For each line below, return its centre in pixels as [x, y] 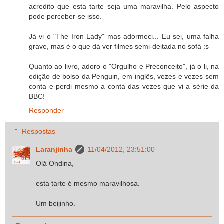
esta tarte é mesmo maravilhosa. [88, 183]
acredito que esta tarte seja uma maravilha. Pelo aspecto [124, 7]
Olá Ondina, [55, 163]
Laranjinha [54, 149]
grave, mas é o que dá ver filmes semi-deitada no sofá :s [119, 47]
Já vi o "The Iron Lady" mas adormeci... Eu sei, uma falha [124, 37]
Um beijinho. [56, 203]
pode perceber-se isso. [65, 17]
